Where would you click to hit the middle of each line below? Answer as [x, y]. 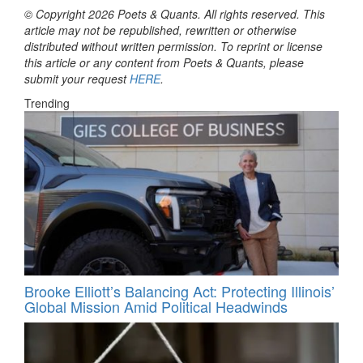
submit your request [77, 79]
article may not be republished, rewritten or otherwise [160, 30]
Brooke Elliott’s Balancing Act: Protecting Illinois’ [179, 290]
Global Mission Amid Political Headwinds [156, 306]
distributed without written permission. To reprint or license [173, 47]
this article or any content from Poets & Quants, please [164, 63]
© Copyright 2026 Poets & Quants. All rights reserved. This [175, 14]
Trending [47, 103]
